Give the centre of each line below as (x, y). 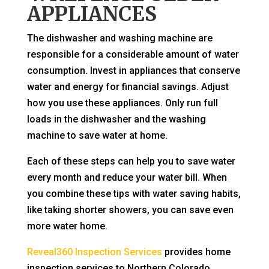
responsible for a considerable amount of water (133, 55)
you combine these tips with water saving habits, (134, 194)
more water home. (67, 226)
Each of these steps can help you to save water (131, 162)
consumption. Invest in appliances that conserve (133, 71)
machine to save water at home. (97, 136)
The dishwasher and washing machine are (119, 38)
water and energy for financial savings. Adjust (128, 87)
